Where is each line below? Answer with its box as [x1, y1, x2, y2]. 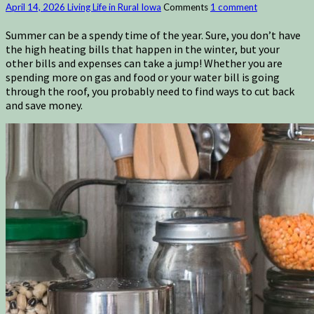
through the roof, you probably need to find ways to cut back [6, 84, 294, 99]
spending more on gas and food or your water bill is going [6, 70, 280, 85]
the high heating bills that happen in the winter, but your [6, 42, 280, 57]
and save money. [6, 98, 85, 113]
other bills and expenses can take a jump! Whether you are [6, 56, 282, 71]
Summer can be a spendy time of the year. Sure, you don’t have [6, 28, 301, 43]
